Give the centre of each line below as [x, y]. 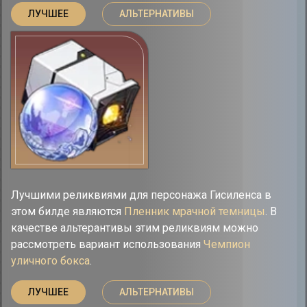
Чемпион [227, 244]
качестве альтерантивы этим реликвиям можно [135, 228]
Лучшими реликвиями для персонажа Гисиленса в [141, 195]
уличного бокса [50, 261]
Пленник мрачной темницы [195, 211]
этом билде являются [67, 211]
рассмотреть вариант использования [107, 244]
